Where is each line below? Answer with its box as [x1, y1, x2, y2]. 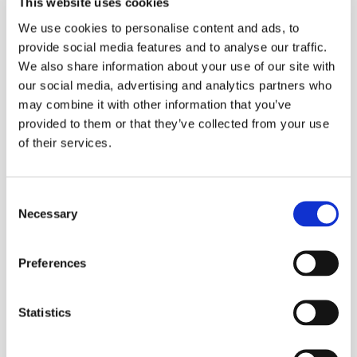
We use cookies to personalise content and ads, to [18, 21, 300, 34]
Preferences [18, 256, 87, 269]
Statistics [18, 305, 71, 319]
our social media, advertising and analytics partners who [18, 78, 331, 92]
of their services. [18, 135, 112, 149]
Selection [6, 210, 54, 223]
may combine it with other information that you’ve [18, 97, 292, 111]
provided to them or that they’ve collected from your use [18, 116, 329, 130]
